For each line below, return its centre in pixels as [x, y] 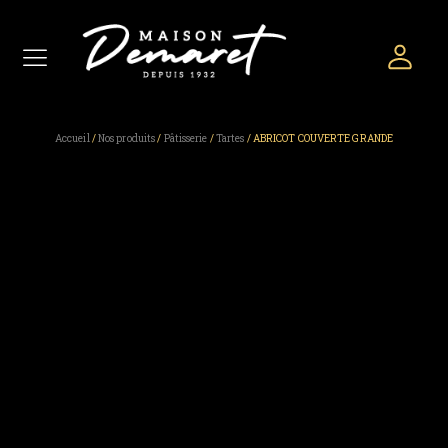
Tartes [230, 139]
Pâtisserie [185, 139]
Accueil [72, 139]
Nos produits [126, 139]
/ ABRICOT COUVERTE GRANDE [319, 139]
